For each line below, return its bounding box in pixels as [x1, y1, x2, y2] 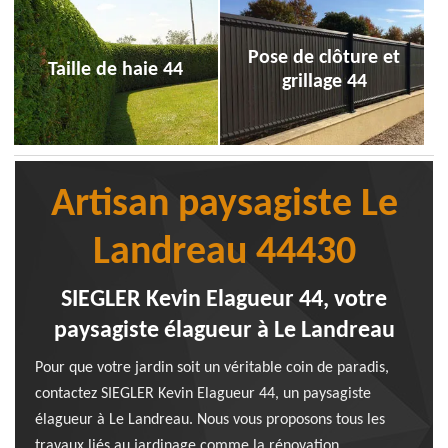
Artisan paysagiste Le [50, 185, 398, 225]
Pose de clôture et [248, 48, 401, 68]
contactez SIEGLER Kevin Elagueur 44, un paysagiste [35, 386, 371, 402]
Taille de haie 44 [48, 60, 184, 80]
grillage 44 [281, 72, 367, 92]
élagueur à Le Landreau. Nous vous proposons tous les [35, 412, 385, 428]
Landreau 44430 [92, 233, 356, 273]
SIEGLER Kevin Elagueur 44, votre [61, 288, 387, 312]
